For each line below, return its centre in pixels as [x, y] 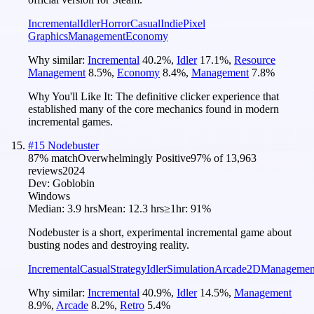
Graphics [48, 36]
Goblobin [74, 183]
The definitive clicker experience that [197, 96]
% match [59, 158]
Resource [255, 60]
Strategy [128, 268]
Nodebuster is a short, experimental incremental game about [160, 232]
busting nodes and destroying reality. [109, 245]
